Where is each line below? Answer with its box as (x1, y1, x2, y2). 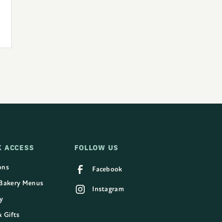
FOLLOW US (74, 143, 118, 152)
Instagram (92, 185, 124, 193)
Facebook (92, 165, 122, 173)
